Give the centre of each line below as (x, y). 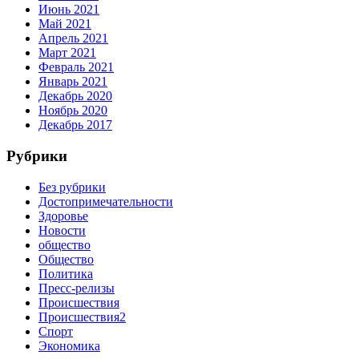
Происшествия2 (82, 317)
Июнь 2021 (69, 10)
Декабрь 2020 (75, 96)
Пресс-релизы (77, 288)
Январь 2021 (73, 82)
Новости (62, 230)
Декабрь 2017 (75, 125)
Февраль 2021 (76, 67)
